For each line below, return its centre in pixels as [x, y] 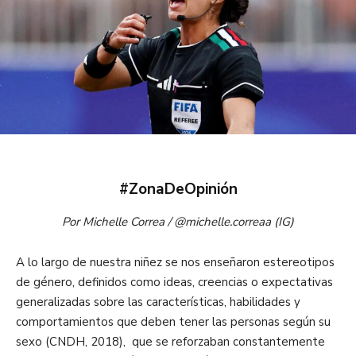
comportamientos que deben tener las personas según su [173, 322]
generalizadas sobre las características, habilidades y [158, 302]
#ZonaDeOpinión [178, 189]
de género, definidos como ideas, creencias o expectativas [174, 282]
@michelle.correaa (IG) [234, 222]
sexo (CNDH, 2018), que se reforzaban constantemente [170, 342]
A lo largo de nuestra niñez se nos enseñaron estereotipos [175, 262]
